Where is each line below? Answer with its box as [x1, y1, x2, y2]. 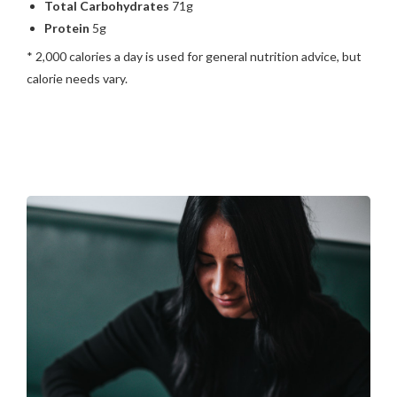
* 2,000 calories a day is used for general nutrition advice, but [27, 49, 362, 64]
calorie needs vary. [27, 71, 128, 86]
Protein [44, 20, 90, 35]
